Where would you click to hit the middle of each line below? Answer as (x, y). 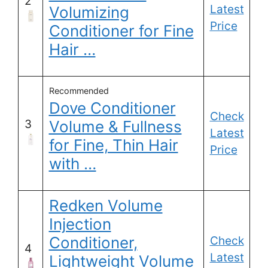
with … (72, 164)
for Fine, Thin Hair (113, 145)
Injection (80, 224)
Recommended (79, 91)
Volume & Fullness (115, 127)
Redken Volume (106, 206)
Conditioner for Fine (121, 31)
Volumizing (89, 13)
